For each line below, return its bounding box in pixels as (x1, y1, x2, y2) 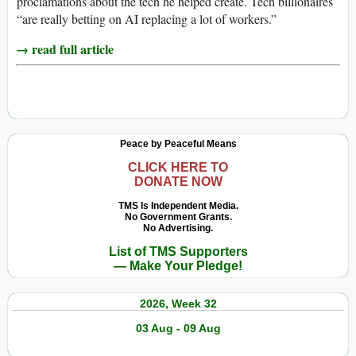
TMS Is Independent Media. (118, 200, 238, 212)
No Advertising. (143, 222, 213, 234)
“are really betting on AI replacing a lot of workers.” (17, 10, 277, 28)
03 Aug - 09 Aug (135, 322, 221, 335)
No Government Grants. (124, 211, 232, 223)
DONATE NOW (133, 175, 222, 189)
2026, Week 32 (139, 297, 217, 311)
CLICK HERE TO (128, 161, 228, 175)
